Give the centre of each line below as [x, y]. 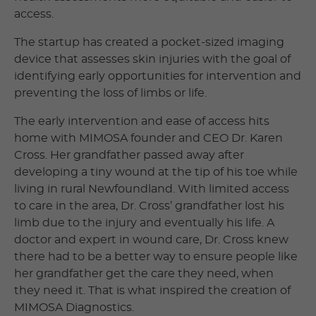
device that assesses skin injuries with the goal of [152, 59]
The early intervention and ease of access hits [142, 121]
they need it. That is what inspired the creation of [152, 290]
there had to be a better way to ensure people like [156, 256]
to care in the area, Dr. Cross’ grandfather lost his [149, 206]
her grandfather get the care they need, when [144, 273]
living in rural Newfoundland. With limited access [152, 189]
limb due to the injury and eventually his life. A [144, 223]
